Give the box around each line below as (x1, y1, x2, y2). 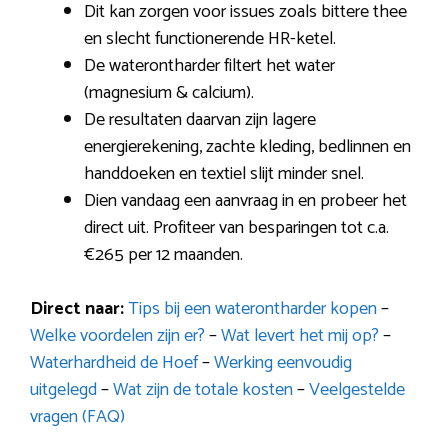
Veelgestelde (309, 374, 405, 405)
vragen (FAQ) (30, 401, 125, 432)
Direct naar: (30, 293, 128, 324)
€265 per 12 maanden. (84, 239, 243, 270)
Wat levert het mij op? (221, 320, 379, 351)
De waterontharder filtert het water (84, 50, 335, 81)
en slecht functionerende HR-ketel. (84, 23, 336, 54)
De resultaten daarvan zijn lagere (84, 104, 316, 135)
